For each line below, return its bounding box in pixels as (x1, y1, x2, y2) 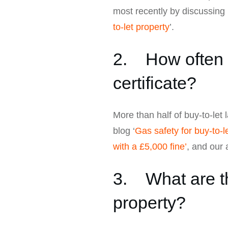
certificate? (113, 73, 196, 93)
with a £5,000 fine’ (113, 141, 187, 152)
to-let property (113, 21, 169, 32)
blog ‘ (113, 125, 135, 136)
